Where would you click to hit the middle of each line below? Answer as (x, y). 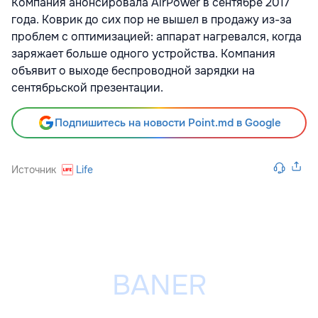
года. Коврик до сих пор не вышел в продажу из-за (152, 19)
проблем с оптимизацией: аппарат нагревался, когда (157, 36)
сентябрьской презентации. (87, 87)
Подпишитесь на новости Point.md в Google (168, 122)
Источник (34, 169)
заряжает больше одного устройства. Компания (143, 53)
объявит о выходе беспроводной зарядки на (133, 70)
